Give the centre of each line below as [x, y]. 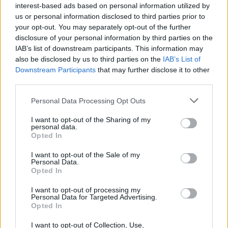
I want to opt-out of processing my [86, 190]
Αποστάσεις [65, 140]
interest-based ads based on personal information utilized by [112, 6]
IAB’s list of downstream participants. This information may [109, 48]
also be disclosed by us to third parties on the [89, 59]
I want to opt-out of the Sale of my [85, 155]
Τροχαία [58, 58]
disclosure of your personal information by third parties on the [114, 38]
